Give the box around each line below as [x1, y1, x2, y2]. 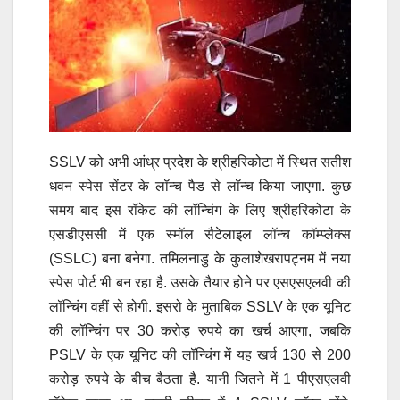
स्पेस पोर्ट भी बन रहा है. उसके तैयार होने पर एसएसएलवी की [49, 274, 351, 290]
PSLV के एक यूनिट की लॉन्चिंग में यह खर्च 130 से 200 [49, 346, 351, 362]
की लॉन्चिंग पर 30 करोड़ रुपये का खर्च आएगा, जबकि [49, 322, 351, 338]
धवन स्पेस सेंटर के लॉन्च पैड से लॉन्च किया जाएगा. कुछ [49, 178, 351, 194]
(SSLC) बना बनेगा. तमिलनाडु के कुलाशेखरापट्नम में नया [49, 250, 351, 266]
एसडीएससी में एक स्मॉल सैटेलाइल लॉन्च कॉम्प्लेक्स [49, 226, 351, 242]
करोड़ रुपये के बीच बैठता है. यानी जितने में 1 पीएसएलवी [49, 371, 351, 387]
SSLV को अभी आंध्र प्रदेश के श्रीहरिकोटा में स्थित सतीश [49, 154, 351, 170]
